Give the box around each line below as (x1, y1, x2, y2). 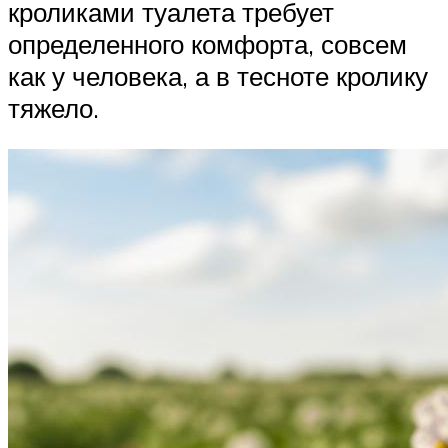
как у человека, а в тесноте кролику (8, 59, 428, 92)
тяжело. (8, 91, 99, 124)
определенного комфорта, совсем (8, 27, 407, 60)
